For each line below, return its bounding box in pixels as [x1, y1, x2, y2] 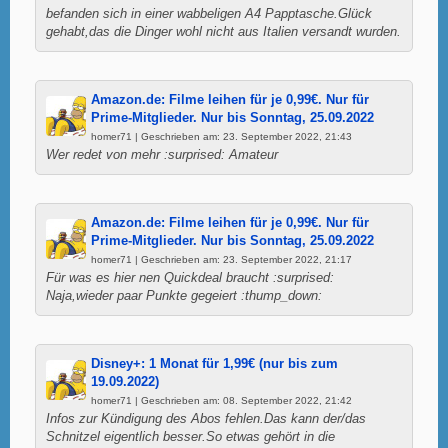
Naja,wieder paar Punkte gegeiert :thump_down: [46, 288, 322, 303]
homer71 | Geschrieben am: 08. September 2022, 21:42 [91, 394, 352, 406]
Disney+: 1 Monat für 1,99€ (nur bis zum [91, 356, 338, 371]
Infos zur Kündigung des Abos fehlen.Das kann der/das [46, 411, 366, 426]
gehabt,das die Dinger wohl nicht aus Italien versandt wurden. [46, 24, 401, 39]
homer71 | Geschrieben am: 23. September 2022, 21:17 [91, 253, 352, 265]
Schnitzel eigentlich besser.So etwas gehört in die [46, 429, 335, 444]
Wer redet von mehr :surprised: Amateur [46, 147, 278, 162]
